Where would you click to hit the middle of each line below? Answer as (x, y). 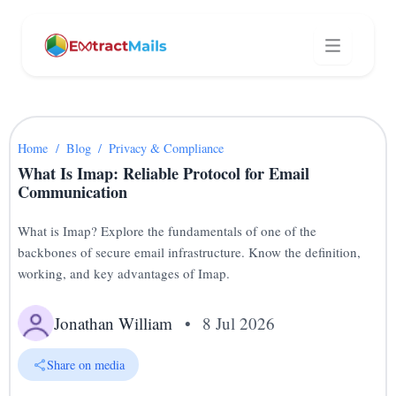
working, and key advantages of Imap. (124, 273)
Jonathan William (114, 323)
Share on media (85, 364)
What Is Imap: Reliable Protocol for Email (164, 174)
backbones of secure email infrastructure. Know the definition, (190, 251)
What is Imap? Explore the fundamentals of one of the (168, 230)
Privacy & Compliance (166, 148)
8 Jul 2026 (238, 323)
